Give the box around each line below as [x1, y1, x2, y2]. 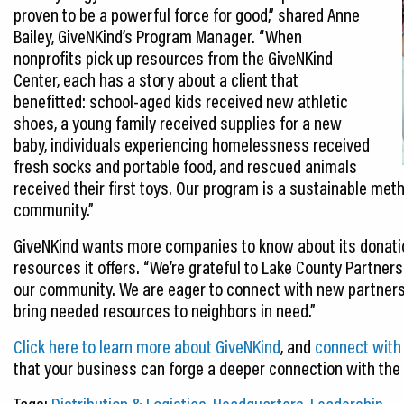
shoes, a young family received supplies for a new [14, 110, 342, 134]
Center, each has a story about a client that [14, 67, 298, 91]
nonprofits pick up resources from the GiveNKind [14, 45, 333, 69]
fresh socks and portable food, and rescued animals [14, 153, 357, 178]
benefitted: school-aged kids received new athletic [14, 88, 348, 113]
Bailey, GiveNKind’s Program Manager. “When [14, 23, 302, 48]
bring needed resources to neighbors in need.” [14, 298, 316, 322]
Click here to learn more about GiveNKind [14, 334, 280, 358]
